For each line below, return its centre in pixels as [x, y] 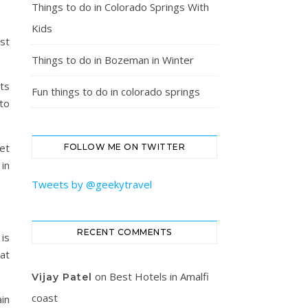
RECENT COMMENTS [124, 232]
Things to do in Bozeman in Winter [113, 60]
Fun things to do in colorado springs [116, 91]
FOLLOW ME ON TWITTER [124, 147]
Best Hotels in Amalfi [159, 276]
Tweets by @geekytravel [92, 184]
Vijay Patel [62, 277]
